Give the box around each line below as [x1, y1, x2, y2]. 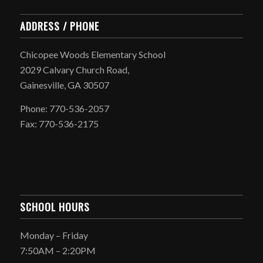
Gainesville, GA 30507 [19, 79, 109, 91]
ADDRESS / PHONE [19, 18, 99, 34]
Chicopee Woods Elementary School [19, 49, 166, 60]
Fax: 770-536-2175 [19, 117, 99, 129]
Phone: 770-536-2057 [19, 102, 109, 114]
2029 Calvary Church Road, [19, 64, 129, 76]
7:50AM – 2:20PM [19, 245, 96, 257]
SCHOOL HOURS [19, 199, 90, 215]
